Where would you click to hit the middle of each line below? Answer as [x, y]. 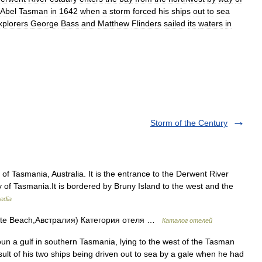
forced [144, 11]
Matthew [113, 23]
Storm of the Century [189, 123]
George [44, 23]
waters [211, 23]
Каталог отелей [187, 220]
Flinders [146, 23]
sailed [175, 23]
